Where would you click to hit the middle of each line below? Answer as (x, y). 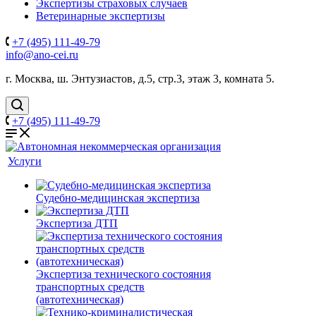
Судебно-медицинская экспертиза (118, 198)
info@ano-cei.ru (42, 55)
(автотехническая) (80, 299)
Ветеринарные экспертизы (101, 16)
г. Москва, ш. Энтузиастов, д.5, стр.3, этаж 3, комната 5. (140, 79)
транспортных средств (90, 287)
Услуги (25, 161)
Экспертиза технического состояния (123, 274)
